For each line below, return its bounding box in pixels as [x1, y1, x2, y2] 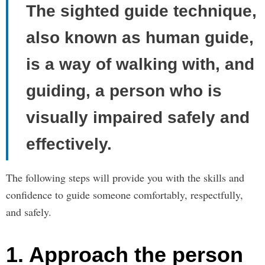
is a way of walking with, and [26, 54, 254, 73]
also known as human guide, [26, 28, 254, 47]
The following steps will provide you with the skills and [6, 170, 244, 185]
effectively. [26, 134, 112, 153]
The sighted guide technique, [26, 1, 257, 20]
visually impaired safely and [26, 108, 250, 127]
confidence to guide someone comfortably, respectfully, [6, 187, 243, 202]
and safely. [6, 204, 51, 219]
